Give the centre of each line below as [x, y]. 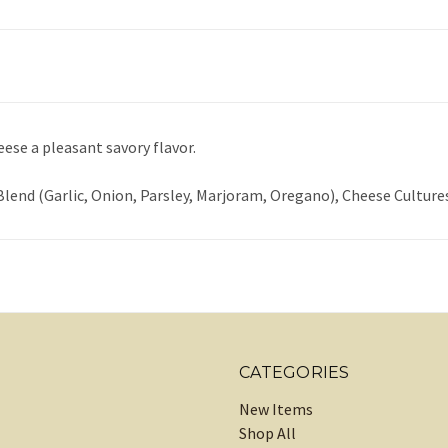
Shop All [268, 433]
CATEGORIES [294, 373]
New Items [276, 409]
